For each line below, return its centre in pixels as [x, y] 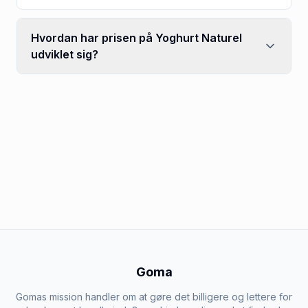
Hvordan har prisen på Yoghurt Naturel [136, 37]
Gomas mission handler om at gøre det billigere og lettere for [154, 296]
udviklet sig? [65, 54]
